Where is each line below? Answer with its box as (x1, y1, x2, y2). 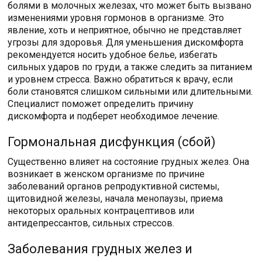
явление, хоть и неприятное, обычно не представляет (8, 25, 242, 36)
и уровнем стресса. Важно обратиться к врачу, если (8, 74, 233, 85)
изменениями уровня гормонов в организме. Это (8, 12, 225, 23)
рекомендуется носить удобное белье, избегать (8, 49, 218, 60)
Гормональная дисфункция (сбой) (8, 135, 216, 149)
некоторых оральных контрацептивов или (8, 205, 195, 216)
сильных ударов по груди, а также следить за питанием (8, 61, 253, 73)
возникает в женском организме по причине (8, 168, 205, 180)
